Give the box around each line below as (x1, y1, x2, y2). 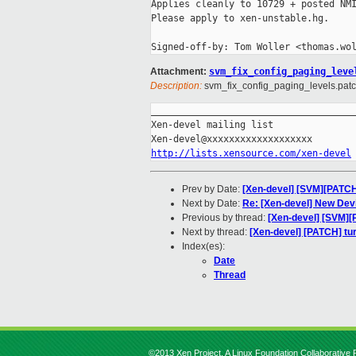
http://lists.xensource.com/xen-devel (151, 148, 351, 160)
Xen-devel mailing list (151, 119, 273, 131)
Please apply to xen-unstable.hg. (151, 13, 329, 25)
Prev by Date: (182, 184, 242, 195)
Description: (150, 80, 202, 92)
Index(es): (182, 241, 225, 253)
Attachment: (150, 66, 209, 78)
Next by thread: (182, 226, 250, 238)
